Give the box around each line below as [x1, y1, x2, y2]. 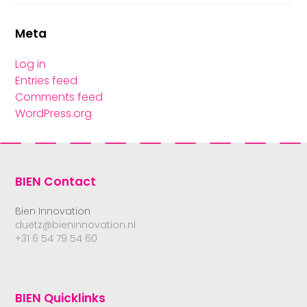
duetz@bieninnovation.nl [15, 218, 136, 232]
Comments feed [15, 89, 103, 106]
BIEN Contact [15, 173, 97, 191]
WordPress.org [15, 106, 93, 122]
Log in [15, 56, 47, 73]
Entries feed [15, 73, 78, 89]
